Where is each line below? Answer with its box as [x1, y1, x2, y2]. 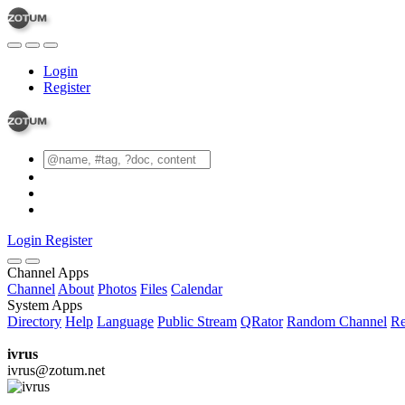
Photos [98, 281, 137, 297]
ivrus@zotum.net [7, 363, 105, 378]
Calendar [171, 281, 222, 297]
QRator [240, 314, 283, 329]
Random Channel [287, 314, 387, 329]
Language [97, 314, 154, 329]
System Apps [7, 297, 82, 313]
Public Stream [157, 314, 237, 329]
